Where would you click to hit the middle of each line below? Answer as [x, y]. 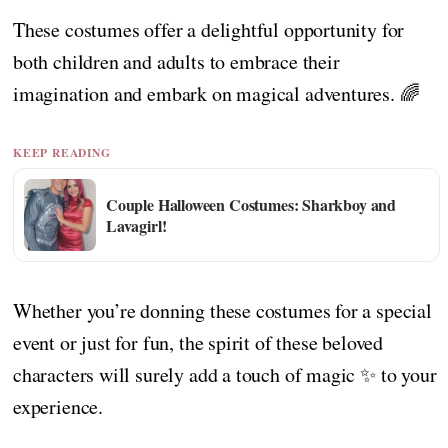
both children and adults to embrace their [176, 61]
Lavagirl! [136, 226]
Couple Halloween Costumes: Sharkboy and [251, 205]
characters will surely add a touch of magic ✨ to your [225, 374]
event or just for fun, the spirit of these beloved [198, 342]
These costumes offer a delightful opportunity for [209, 29]
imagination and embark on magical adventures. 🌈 [216, 93]
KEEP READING [62, 152]
